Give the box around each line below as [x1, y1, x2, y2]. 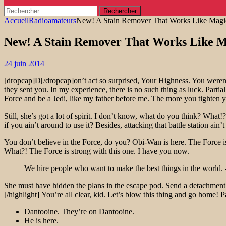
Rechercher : [4, 5, 44, 14]
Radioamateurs [29, 16, 76, 25]
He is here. [24, 216, 59, 225]
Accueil [4, 16, 29, 25]
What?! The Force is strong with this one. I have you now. [4, 146, 189, 155]
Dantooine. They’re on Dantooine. [24, 207, 134, 216]
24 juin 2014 [4, 59, 44, 68]
